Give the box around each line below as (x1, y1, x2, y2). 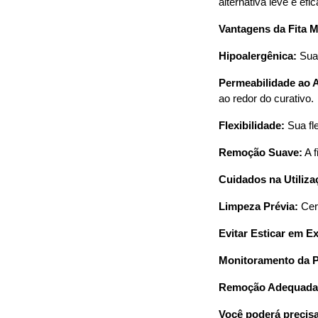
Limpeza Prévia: (218, 201, 298, 213)
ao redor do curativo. (218, 93, 314, 105)
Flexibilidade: (218, 120, 285, 132)
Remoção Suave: (218, 147, 302, 159)
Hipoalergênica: (218, 50, 297, 62)
